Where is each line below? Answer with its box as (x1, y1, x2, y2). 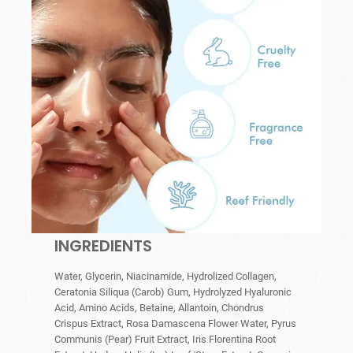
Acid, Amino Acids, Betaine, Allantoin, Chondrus (54, 302, 265, 314)
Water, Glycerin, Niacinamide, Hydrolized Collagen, (54, 270, 277, 283)
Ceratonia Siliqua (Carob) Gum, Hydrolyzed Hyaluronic (54, 286, 292, 299)
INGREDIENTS (54, 235, 153, 258)
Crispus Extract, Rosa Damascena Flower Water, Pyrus (54, 318, 297, 330)
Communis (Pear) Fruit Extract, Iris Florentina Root (54, 333, 277, 346)
